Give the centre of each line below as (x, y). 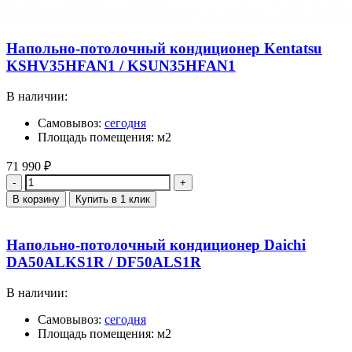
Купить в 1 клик (113, 200)
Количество (37, 181)
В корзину (36, 200)
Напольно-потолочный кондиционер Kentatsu (164, 49)
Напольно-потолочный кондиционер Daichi (156, 244)
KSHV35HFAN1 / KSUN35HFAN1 (121, 66)
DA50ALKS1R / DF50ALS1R (104, 262)
